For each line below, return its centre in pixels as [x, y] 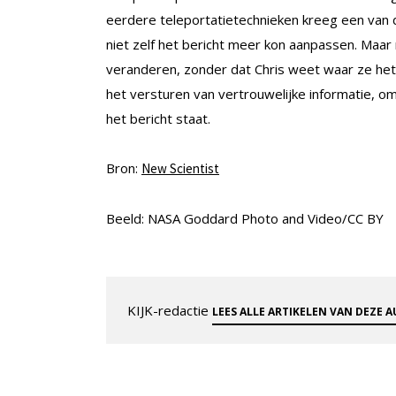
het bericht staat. [158, 119]
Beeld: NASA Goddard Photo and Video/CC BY [245, 219]
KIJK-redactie [170, 311]
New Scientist [180, 169]
